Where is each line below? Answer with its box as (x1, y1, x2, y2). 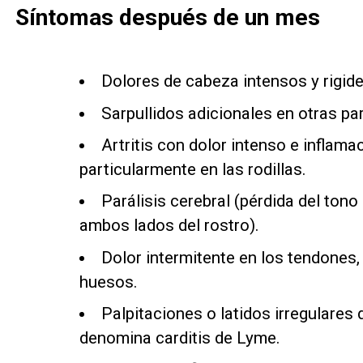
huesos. (79, 271, 138, 292)
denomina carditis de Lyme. (79, 327, 280, 348)
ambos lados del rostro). (79, 216, 259, 236)
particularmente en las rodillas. (79, 159, 306, 179)
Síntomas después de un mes (15, 4, 326, 32)
